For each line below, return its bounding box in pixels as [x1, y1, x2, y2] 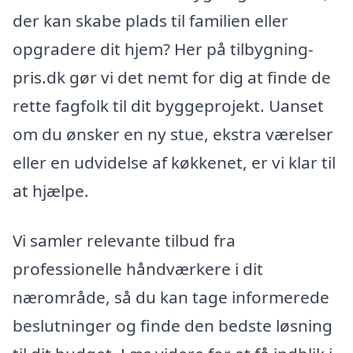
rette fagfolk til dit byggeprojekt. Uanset [13, 94, 324, 117]
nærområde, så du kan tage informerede [13, 286, 329, 309]
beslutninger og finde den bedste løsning [13, 314, 333, 337]
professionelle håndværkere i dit [13, 258, 263, 281]
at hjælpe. [13, 179, 89, 202]
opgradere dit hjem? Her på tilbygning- [13, 37, 314, 60]
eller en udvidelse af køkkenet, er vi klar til [13, 150, 336, 173]
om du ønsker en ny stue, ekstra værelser [13, 122, 333, 145]
